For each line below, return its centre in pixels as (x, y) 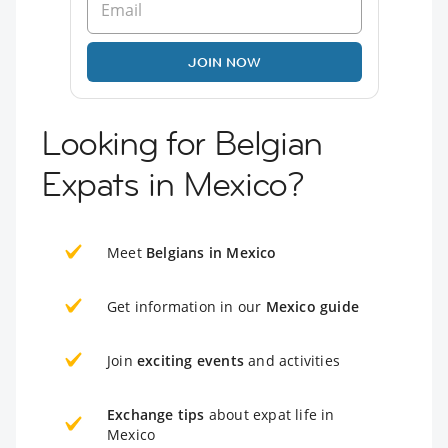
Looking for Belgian (181, 143)
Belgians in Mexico (211, 253)
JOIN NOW (224, 62)
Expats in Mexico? (172, 184)
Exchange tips (156, 415)
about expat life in (269, 415)
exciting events (190, 361)
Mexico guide (312, 307)
